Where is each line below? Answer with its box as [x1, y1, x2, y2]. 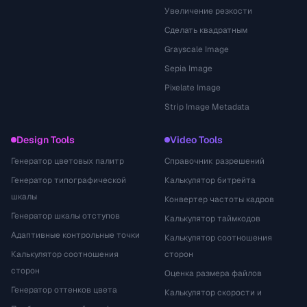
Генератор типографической [11, 175, 126, 186]
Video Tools [170, 134, 223, 146]
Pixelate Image [164, 82, 221, 93]
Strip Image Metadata [164, 101, 249, 112]
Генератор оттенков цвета [11, 284, 117, 295]
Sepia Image [164, 63, 212, 74]
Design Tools [16, 134, 75, 146]
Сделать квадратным [164, 25, 247, 36]
